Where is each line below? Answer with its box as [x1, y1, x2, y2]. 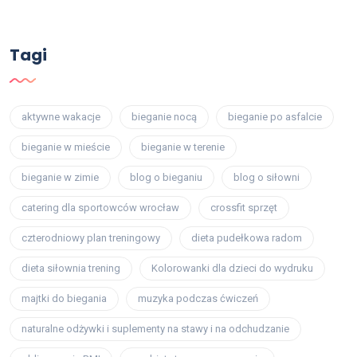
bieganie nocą [131, 111, 197, 124]
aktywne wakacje [22, 111, 100, 124]
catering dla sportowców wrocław [22, 202, 179, 214]
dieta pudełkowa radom [191, 232, 302, 245]
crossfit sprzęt [210, 202, 277, 214]
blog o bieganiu [130, 171, 202, 184]
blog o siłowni [233, 171, 300, 184]
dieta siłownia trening [22, 262, 120, 275]
